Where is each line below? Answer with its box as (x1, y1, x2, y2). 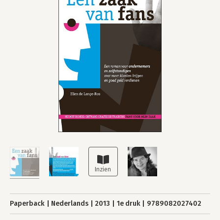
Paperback (10, 199, 45, 208)
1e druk (116, 199, 140, 208)
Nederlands (51, 199, 89, 208)
